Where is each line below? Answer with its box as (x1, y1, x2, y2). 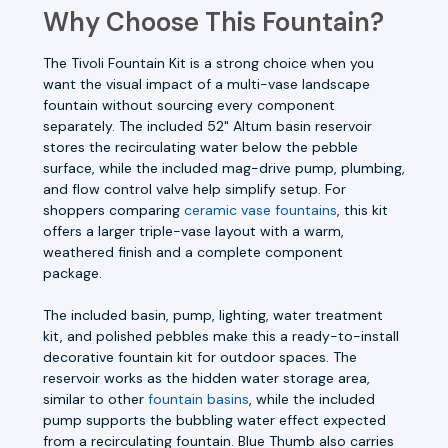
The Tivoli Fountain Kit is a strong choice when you (43, 53, 374, 72)
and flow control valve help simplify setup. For (43, 179, 346, 198)
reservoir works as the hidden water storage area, (43, 368, 370, 387)
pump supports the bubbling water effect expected (43, 410, 386, 429)
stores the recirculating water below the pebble (43, 137, 358, 156)
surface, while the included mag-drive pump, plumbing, (43, 158, 405, 177)
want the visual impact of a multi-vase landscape (43, 74, 370, 93)
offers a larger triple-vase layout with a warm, (43, 221, 344, 240)
